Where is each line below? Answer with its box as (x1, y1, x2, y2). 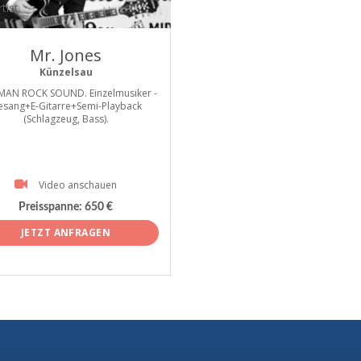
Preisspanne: (19, 201, 82, 214)
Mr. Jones (30, 44, 102, 66)
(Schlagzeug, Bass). (23, 112, 109, 126)
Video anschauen (39, 178, 117, 192)
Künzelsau (39, 65, 93, 79)
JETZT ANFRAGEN (20, 225, 111, 239)
